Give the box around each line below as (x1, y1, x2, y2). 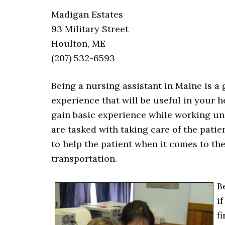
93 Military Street (51, 23, 129, 35)
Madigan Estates (51, 9, 123, 20)
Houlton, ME (51, 38, 105, 49)
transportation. (51, 153, 117, 164)
